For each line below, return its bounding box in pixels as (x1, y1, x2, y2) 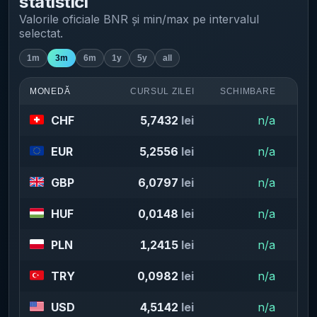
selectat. (19, 26, 63, 40)
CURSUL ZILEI (129, 86, 195, 96)
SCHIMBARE (219, 86, 276, 96)
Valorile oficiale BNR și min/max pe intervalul (19, 12, 259, 26)
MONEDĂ (30, 86, 71, 96)
